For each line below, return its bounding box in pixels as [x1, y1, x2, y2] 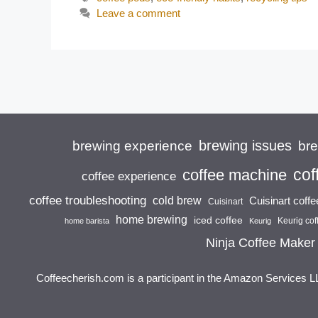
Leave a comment [97, 7, 181, 20]
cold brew [153, 194, 202, 207]
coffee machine [182, 166, 287, 185]
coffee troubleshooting [29, 193, 146, 208]
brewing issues [198, 138, 292, 154]
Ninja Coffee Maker [205, 236, 315, 251]
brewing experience [72, 138, 192, 154]
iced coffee [194, 214, 243, 226]
